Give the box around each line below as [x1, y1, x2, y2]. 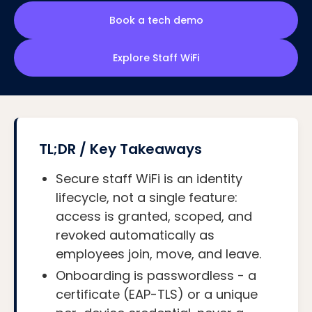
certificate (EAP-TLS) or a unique [56, 285, 258, 303]
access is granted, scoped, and [56, 207, 252, 225]
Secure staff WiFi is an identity [56, 169, 242, 187]
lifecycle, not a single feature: [56, 188, 237, 206]
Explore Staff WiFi [113, 50, 199, 65]
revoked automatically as [56, 226, 214, 244]
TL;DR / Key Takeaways [39, 139, 202, 159]
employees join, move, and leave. [56, 244, 261, 263]
